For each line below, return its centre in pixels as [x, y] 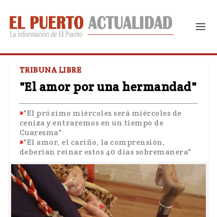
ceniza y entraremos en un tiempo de [91, 123]
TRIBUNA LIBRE [50, 70]
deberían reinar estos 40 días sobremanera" [105, 152]
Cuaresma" [40, 132]
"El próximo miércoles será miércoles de [102, 113]
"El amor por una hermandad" [108, 87]
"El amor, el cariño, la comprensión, [94, 142]
